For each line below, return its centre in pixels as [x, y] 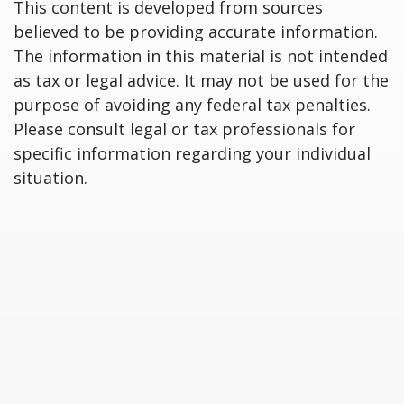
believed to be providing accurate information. [196, 32]
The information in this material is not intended [201, 56]
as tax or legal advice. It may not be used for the [201, 80]
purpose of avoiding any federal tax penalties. [192, 105]
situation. [50, 178]
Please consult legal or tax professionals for [184, 129]
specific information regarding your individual [192, 153]
